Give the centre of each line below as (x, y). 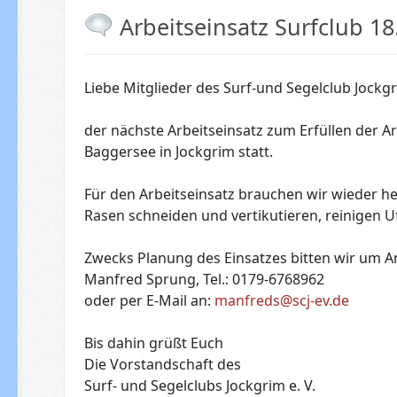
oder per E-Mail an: (149, 301)
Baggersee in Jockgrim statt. (178, 152)
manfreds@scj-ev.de (281, 301)
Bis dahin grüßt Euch (153, 343)
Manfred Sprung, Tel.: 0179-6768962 (204, 280)
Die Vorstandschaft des (162, 365)
